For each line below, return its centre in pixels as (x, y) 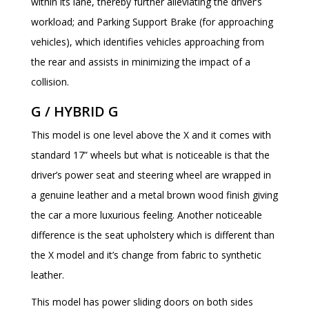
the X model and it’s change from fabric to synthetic (146, 255)
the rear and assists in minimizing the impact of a (141, 61)
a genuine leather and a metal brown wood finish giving (154, 195)
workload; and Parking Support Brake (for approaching (152, 21)
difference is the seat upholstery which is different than (153, 235)
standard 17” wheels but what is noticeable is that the (150, 154)
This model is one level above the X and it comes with (151, 134)
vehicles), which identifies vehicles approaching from (148, 41)
